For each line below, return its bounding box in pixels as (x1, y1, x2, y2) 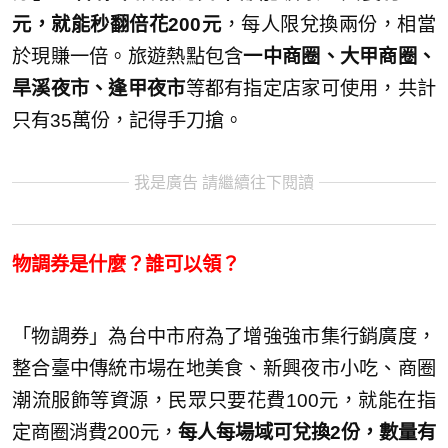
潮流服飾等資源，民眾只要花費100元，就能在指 (12, 390, 436, 411)
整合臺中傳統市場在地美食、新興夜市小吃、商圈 (12, 358, 436, 379)
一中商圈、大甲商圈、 (243, 46, 437, 67)
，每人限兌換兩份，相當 (221, 14, 436, 35)
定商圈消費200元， (12, 422, 178, 443)
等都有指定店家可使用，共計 (185, 78, 437, 99)
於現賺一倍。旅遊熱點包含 (12, 46, 244, 67)
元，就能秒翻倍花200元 (12, 14, 222, 35)
